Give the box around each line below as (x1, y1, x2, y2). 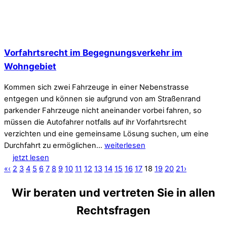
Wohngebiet (4, 61, 56, 72)
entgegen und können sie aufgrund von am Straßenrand (4, 94, 201, 104)
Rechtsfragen (77, 204, 150, 217)
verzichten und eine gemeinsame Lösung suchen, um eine (4, 129, 209, 139)
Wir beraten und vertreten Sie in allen (12, 186, 215, 200)
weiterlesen (104, 141, 145, 150)
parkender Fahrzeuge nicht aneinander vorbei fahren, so (4, 106, 202, 116)
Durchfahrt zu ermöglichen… (4, 141, 104, 150)
